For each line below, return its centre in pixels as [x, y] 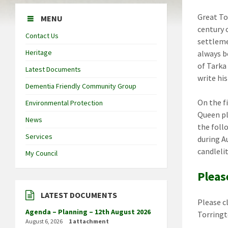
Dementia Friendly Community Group [81, 86]
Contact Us [42, 35]
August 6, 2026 [44, 221]
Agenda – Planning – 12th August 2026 [88, 211]
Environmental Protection [64, 103]
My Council [41, 153]
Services [39, 136]
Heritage [39, 52]
